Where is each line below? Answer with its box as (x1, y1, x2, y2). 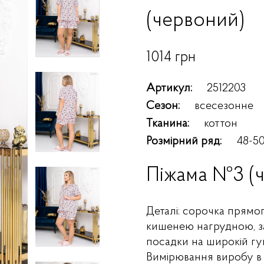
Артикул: (146, 82, 193, 94)
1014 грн (146, 50, 196, 65)
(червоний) (146, 11, 245, 31)
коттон (204, 118, 238, 130)
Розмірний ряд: (146, 136, 222, 147)
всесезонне (194, 100, 254, 112)
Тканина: (146, 118, 190, 130)
